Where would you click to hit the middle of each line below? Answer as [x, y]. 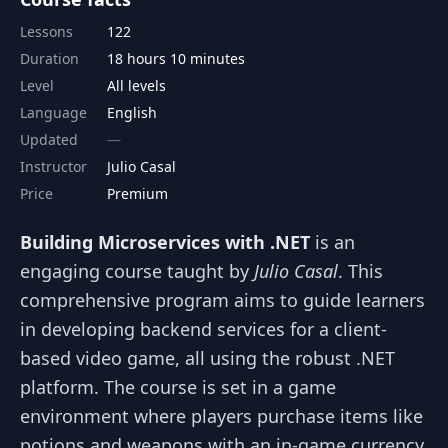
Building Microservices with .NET [165, 242]
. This [360, 271]
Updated [49, 139]
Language [53, 112]
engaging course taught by [137, 271]
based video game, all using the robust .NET [207, 358]
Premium [137, 193]
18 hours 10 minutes [176, 58]
